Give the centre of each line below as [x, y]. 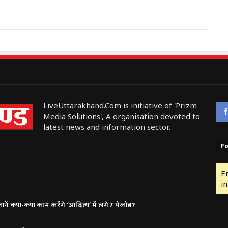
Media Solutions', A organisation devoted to [122, 116]
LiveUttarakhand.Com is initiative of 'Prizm [120, 105]
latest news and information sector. [107, 126]
